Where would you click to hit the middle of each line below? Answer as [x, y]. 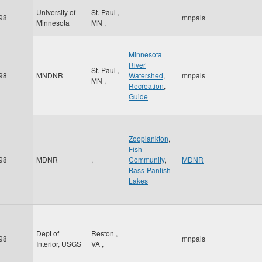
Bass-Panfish [150, 170]
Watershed [146, 75]
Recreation [146, 86]
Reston [104, 233]
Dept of [48, 233]
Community [146, 159]
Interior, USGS [59, 244]
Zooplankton [149, 138]
